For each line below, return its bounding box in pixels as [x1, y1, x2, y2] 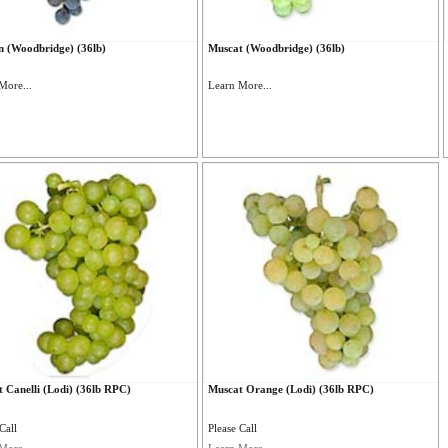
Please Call [208, 422, 258, 434]
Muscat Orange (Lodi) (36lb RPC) [208, 383, 375, 395]
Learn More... [208, 79, 273, 91]
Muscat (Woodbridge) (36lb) [208, 42, 346, 54]
